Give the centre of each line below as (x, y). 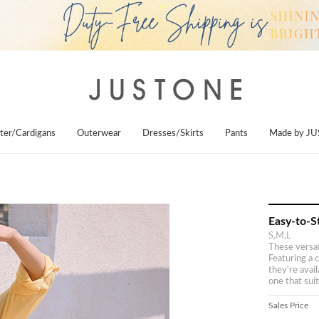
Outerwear (99, 134)
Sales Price (288, 306)
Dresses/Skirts (173, 134)
